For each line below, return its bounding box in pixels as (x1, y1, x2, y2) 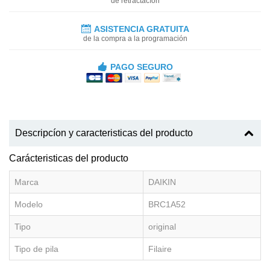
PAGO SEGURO (110, 61, 173, 72)
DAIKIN (148, 177, 176, 187)
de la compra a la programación (83, 34, 187, 43)
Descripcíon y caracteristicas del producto (15, 127, 193, 138)
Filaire (148, 243, 172, 254)
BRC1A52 (148, 199, 186, 209)
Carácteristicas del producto (9, 152, 128, 163)
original (148, 221, 176, 231)
